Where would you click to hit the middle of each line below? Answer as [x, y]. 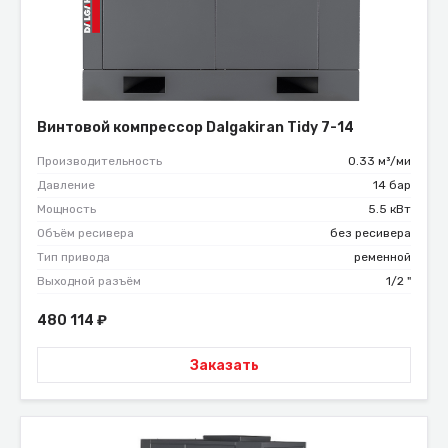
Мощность [66, 209]
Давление [66, 185]
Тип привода [73, 257]
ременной [382, 257]
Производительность [99, 161]
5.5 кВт [389, 209]
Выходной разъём [89, 281]
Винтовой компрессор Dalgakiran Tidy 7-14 [195, 128]
